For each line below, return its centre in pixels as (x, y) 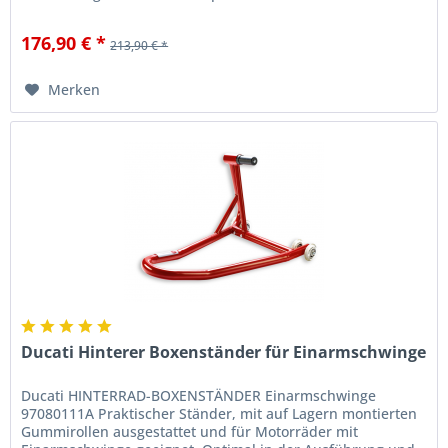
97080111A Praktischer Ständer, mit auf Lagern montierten (219, 414)
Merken (74, 89)
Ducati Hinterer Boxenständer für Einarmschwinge (224, 352)
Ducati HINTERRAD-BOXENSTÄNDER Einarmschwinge (199, 396)
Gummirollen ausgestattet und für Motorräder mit (190, 432)
